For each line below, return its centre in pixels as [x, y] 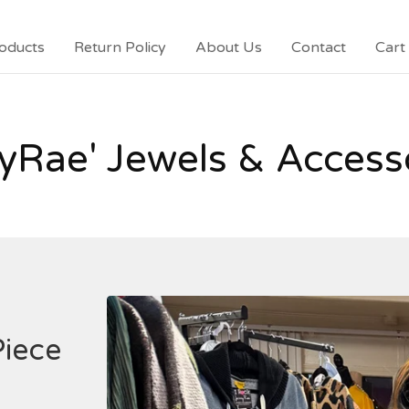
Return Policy [120, 47]
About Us [229, 47]
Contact [319, 47]
